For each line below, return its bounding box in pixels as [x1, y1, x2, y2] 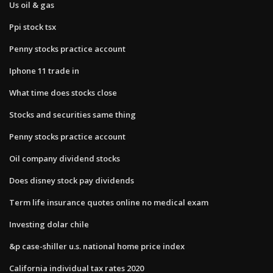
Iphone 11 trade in [9, 65, 79, 76]
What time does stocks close [9, 87, 117, 98]
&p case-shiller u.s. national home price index [9, 240, 185, 252]
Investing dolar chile [9, 218, 89, 230]
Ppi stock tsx [9, 21, 56, 32]
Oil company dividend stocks [9, 152, 120, 164]
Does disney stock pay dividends [9, 174, 134, 186]
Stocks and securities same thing [9, 108, 136, 120]
